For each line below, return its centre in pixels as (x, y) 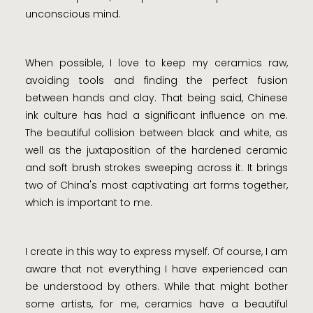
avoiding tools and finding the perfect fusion (156, 81)
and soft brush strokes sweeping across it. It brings (156, 168)
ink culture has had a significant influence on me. (156, 116)
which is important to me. (88, 203)
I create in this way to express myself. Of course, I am (156, 252)
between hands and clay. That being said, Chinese (156, 98)
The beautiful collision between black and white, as (156, 133)
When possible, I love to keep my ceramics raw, (156, 63)
